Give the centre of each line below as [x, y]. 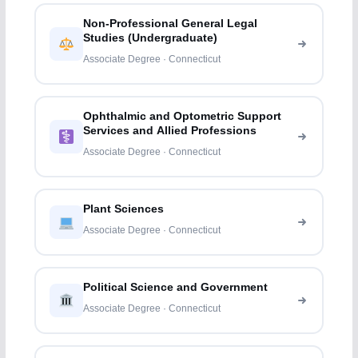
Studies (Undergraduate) [151, 38]
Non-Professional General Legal [171, 24]
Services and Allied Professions [170, 131]
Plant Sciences [124, 209]
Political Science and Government [176, 288]
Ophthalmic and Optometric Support [183, 117]
